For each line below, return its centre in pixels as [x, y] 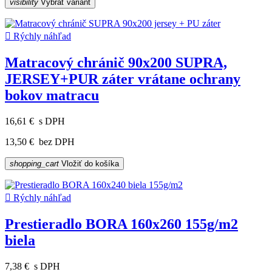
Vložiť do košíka [89, 163]
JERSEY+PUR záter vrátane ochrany [123, 79]
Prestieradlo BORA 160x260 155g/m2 [121, 224]
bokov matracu [52, 95]
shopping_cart [34, 163]
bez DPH [56, 141]
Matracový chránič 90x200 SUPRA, [116, 62]
